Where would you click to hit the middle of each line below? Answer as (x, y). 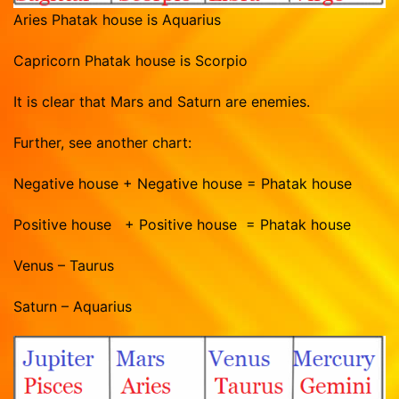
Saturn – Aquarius (73, 306)
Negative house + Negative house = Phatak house (183, 183)
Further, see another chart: (102, 142)
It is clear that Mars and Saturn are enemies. (162, 101)
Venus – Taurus (64, 265)
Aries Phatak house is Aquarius (119, 19)
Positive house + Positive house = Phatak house (182, 224)
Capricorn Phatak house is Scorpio (130, 60)
